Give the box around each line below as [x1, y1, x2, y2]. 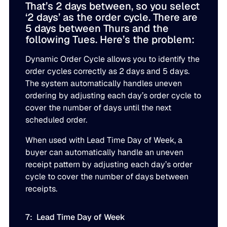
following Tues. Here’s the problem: [25, 33, 195, 47]
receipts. [25, 183, 58, 195]
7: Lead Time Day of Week [25, 212, 126, 223]
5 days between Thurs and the [25, 22, 169, 35]
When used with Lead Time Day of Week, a [25, 135, 183, 146]
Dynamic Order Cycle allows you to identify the [25, 54, 200, 65]
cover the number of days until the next [25, 102, 172, 113]
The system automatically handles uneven [25, 78, 182, 89]
